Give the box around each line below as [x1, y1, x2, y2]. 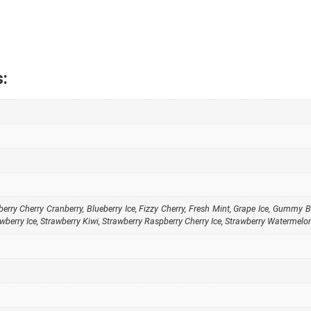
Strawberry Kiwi [40, 216, 99, 227]
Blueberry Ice [86, 203, 135, 215]
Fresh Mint [188, 203, 230, 215]
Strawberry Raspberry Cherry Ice [102, 216, 221, 227]
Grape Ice [233, 203, 269, 215]
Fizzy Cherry [139, 203, 185, 215]
